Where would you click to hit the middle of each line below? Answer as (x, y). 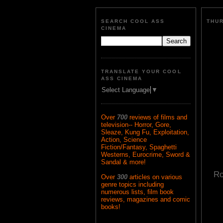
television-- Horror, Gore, (136, 125)
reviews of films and (158, 117)
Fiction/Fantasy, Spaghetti (139, 147)
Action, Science (124, 140)
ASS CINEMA (122, 78)
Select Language (126, 90)
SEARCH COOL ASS (133, 21)
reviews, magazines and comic (146, 200)
